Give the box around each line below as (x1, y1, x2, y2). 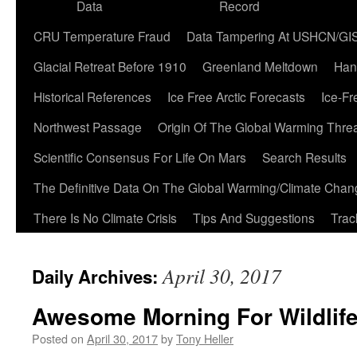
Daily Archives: (32, 264, 163, 289)
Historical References (33, 88, 151, 105)
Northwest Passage (33, 118, 142, 135)
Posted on (32, 330, 84, 347)
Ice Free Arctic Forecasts (167, 88, 305, 105)
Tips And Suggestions (193, 209, 315, 226)
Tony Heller (176, 330, 233, 347)
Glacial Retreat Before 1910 (33, 57, 186, 75)
